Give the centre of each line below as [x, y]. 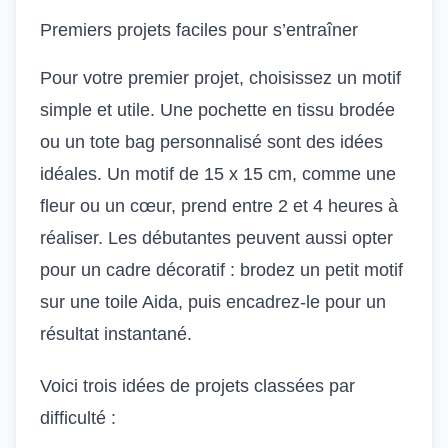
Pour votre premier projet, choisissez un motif [220, 78]
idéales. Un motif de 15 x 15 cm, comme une [218, 174]
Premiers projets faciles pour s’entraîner [199, 30]
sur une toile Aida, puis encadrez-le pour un [213, 302]
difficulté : [78, 418]
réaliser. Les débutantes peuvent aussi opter [216, 238]
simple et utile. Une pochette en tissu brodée [217, 110]
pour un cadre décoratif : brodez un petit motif [221, 270]
